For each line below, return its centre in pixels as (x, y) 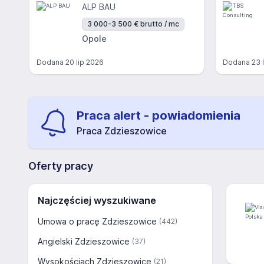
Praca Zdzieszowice (122, 131)
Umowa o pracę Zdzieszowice (97, 221)
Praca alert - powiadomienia (159, 115)
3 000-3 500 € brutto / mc (133, 24)
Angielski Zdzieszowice (84, 241)
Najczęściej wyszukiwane (97, 200)
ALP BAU (99, 7)
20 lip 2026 (85, 62)
